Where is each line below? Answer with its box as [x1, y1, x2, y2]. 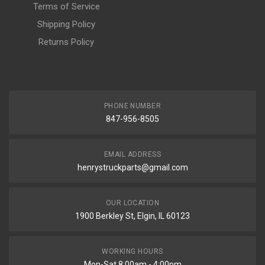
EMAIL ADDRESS [104, 150, 161, 159]
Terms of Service [33, 1, 100, 12]
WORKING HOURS [102, 247, 163, 256]
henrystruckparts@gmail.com [77, 163, 188, 172]
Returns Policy [38, 37, 94, 47]
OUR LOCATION [105, 199, 160, 207]
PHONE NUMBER [104, 102, 161, 110]
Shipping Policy [37, 19, 95, 30]
